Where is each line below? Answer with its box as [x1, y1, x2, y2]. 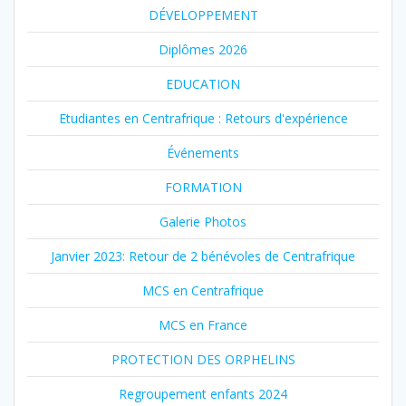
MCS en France [159, 315, 247, 333]
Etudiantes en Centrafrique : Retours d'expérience [58, 109, 348, 127]
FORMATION [164, 178, 242, 196]
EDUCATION [166, 74, 240, 92]
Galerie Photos [159, 212, 246, 230]
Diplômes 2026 [159, 40, 247, 58]
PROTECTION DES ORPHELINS [111, 350, 295, 368]
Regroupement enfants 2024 [119, 384, 287, 402]
